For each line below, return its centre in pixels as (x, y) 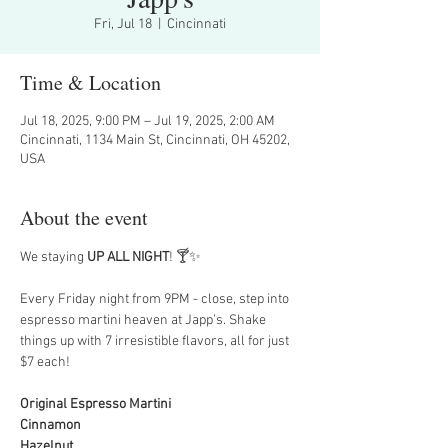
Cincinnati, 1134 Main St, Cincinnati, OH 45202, (155, 140)
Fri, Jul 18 (123, 24)
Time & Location (90, 82)
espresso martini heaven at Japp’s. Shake (144, 320)
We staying (53, 257)
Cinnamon (50, 425)
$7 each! (45, 362)
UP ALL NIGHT (128, 257)
